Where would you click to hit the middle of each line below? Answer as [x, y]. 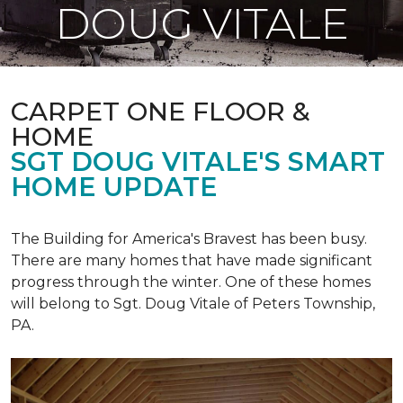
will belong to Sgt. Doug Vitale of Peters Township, [193, 304]
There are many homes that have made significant [192, 260]
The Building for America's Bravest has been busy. [189, 239]
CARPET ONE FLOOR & [161, 111]
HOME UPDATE [114, 187]
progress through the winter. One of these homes [191, 282]
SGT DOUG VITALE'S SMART [198, 161]
